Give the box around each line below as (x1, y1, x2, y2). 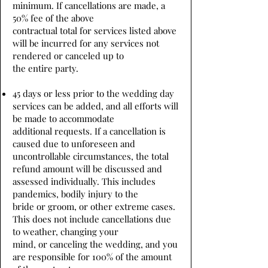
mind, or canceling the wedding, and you (13, 238, 178, 250)
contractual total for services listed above (13, 25, 176, 36)
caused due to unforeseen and (13, 138, 135, 150)
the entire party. (13, 62, 78, 74)
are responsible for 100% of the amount (13, 251, 172, 263)
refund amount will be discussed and (13, 163, 162, 175)
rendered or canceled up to (13, 50, 124, 62)
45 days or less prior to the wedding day (13, 87, 174, 99)
